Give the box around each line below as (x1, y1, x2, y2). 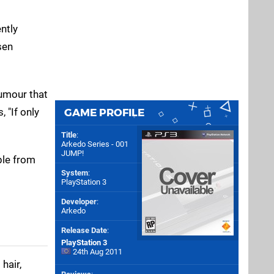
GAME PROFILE (64, 106, 144, 119)
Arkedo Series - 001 (61, 139, 128, 149)
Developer (61, 197, 97, 206)
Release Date (61, 226, 107, 235)
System (61, 168, 88, 177)
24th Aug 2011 (71, 247, 122, 256)
